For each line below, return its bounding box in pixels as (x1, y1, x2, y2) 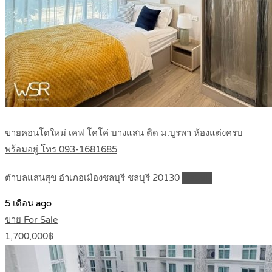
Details (183, 172, 212, 184)
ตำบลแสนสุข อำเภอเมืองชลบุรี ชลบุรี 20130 (5, 172, 180, 184)
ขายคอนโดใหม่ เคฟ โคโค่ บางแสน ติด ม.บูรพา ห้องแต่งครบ (5, 127, 243, 139)
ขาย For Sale (5, 214, 58, 226)
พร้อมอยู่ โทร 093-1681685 (5, 144, 117, 155)
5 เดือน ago (5, 198, 52, 209)
